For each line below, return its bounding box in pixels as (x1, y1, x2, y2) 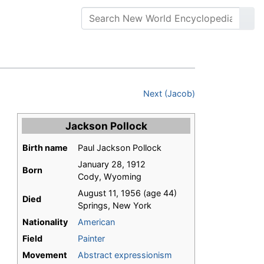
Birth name (22, 143, 68, 153)
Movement (22, 250, 67, 260)
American (78, 217, 115, 227)
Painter (78, 233, 105, 244)
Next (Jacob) (143, 88, 195, 99)
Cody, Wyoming (78, 171, 141, 182)
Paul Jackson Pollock (78, 143, 161, 153)
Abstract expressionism (78, 250, 172, 260)
